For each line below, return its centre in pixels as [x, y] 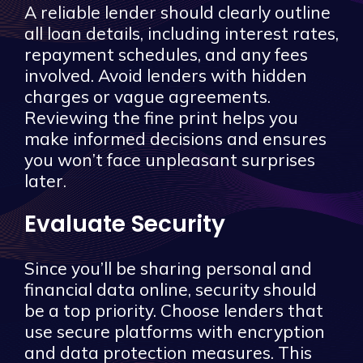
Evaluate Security [125, 224]
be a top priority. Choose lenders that [174, 310]
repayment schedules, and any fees [166, 54]
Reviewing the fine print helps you [161, 117]
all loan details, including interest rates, [181, 33]
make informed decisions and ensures [175, 138]
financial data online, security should [171, 289]
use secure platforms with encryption [175, 331]
